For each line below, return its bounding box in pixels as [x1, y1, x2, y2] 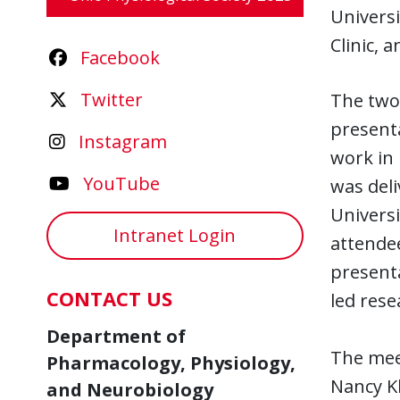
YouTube [83, 171, 160, 196]
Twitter [80, 87, 143, 112]
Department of [46, 324, 186, 348]
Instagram [79, 129, 167, 154]
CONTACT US [46, 285, 172, 312]
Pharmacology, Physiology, [46, 351, 296, 375]
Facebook [80, 46, 160, 70]
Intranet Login [113, 223, 237, 247]
